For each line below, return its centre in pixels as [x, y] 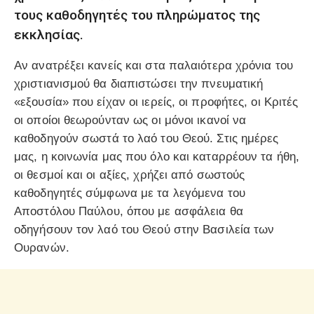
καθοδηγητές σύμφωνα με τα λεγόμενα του [130, 193]
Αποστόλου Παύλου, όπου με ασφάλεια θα [129, 211]
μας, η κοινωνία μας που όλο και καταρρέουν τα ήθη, [157, 156]
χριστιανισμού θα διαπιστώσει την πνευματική [139, 83]
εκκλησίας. [49, 34]
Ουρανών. [42, 247]
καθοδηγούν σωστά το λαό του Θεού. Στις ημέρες [146, 138]
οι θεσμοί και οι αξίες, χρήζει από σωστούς [130, 175]
